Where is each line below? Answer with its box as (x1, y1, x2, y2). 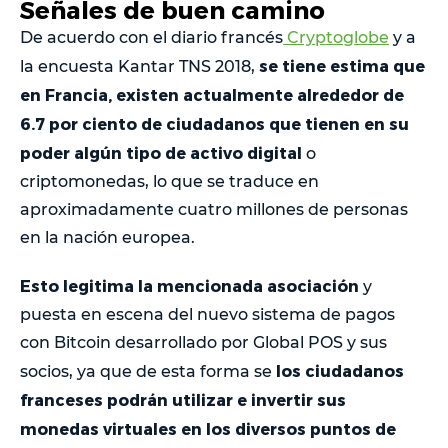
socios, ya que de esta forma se (20, 361, 276, 381)
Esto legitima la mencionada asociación (20, 275, 363, 295)
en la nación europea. (20, 227, 195, 247)
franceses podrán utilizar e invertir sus (20, 389, 346, 409)
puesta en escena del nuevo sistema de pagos (20, 304, 395, 324)
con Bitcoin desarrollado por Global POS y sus (20, 332, 387, 352)
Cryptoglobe (283, 27, 389, 47)
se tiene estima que (259, 55, 425, 75)
